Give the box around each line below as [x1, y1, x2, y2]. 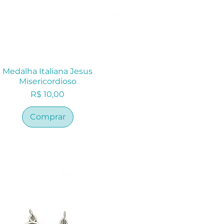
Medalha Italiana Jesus [2, 66, 93, 76]
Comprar [29, 112, 65, 122]
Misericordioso [18, 76, 76, 86]
